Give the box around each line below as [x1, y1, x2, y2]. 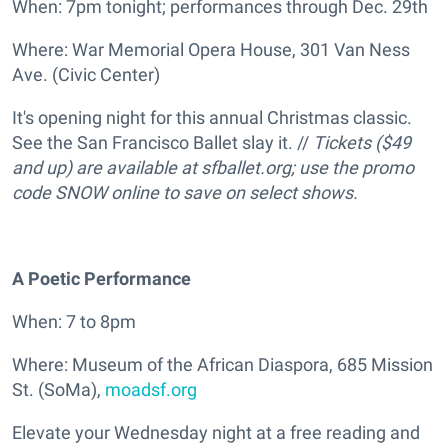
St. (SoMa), [12, 379, 105, 401]
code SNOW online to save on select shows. [12, 182, 358, 204]
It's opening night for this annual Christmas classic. [12, 107, 412, 129]
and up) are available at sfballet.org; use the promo [12, 157, 414, 179]
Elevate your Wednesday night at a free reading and [12, 422, 420, 444]
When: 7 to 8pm [12, 311, 136, 333]
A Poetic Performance [12, 268, 191, 290]
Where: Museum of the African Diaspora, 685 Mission [12, 354, 433, 376]
